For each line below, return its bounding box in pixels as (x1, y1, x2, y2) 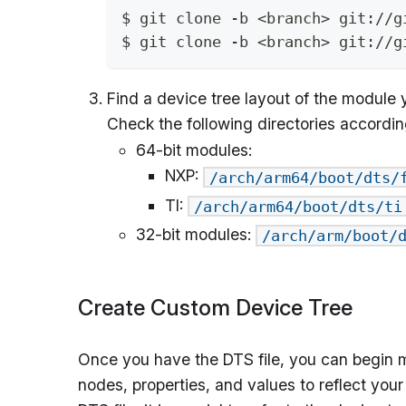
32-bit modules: (136, 224, 256, 244)
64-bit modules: (136, 140, 252, 160)
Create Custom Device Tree (78, 295, 353, 321)
